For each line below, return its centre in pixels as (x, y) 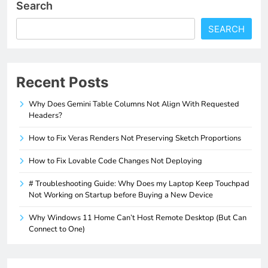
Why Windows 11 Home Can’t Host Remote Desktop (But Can (138, 217)
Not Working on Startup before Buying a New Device (121, 195)
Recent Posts (62, 82)
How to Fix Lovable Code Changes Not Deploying (115, 161)
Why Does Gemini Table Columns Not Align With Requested (134, 104)
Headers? (45, 115)
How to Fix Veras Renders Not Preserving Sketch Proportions (135, 138)
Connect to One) (57, 229)
